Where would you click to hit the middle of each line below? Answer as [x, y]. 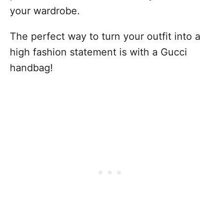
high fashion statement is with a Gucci [98, 52]
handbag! [31, 68]
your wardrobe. [45, 11]
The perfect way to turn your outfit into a [105, 37]
